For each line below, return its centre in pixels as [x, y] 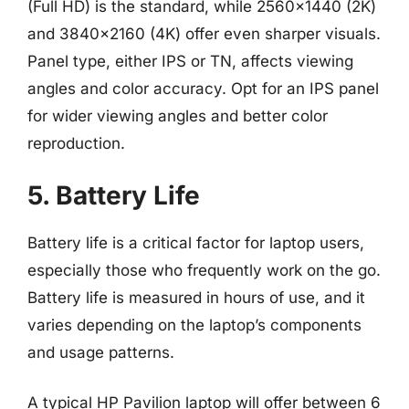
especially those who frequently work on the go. [204, 270]
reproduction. [76, 143]
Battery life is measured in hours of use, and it [196, 297]
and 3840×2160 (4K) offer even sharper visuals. [204, 34]
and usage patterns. [101, 352]
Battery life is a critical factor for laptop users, [196, 242]
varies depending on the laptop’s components [194, 325]
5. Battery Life [114, 195]
